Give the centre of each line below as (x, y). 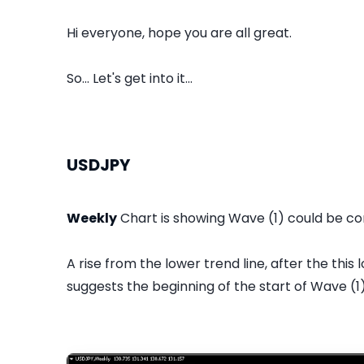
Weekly (92, 218)
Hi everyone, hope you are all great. (179, 32)
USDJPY (98, 165)
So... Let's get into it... (130, 78)
